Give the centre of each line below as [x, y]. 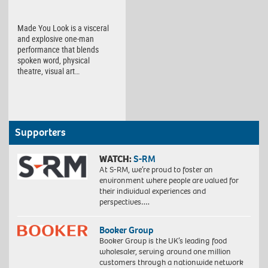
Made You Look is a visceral [63, 28]
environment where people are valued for [169, 180]
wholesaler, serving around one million [165, 251]
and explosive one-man [56, 39]
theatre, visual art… [48, 71]
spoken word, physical [54, 60]
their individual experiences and [152, 191]
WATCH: [115, 159]
